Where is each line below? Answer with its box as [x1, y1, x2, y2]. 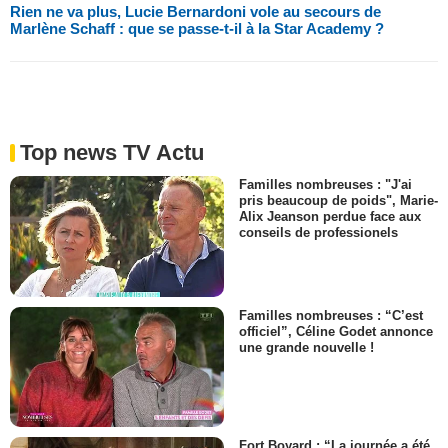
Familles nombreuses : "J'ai [239, 177, 412, 193]
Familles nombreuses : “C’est [239, 307, 423, 323]
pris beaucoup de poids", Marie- [239, 193, 438, 209]
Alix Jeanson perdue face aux [239, 209, 421, 225]
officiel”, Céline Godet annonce [239, 323, 433, 339]
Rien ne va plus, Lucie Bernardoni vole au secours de [10, 3, 381, 21]
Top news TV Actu [20, 140, 204, 166]
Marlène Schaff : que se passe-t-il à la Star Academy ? [10, 20, 384, 38]
